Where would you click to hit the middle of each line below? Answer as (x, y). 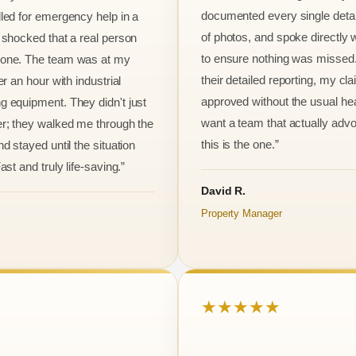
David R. (224, 190)
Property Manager (242, 213)
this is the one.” (240, 144)
